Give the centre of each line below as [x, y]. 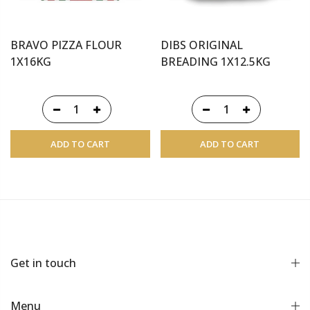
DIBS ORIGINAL [201, 45]
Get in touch [43, 263]
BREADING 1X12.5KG [215, 62]
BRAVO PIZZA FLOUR [66, 45]
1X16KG [31, 62]
